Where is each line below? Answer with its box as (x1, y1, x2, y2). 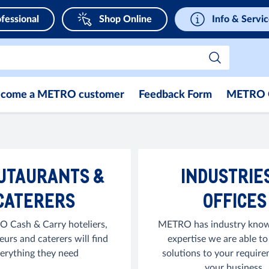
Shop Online (99, 14, 152, 24)
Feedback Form (139, 89, 212, 100)
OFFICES (202, 189, 267, 212)
